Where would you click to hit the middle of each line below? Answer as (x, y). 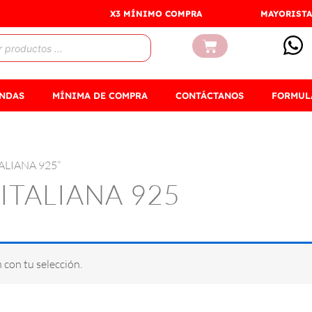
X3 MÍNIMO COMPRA (156, 14)
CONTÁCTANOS (210, 95)
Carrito (225, 45)
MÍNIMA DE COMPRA (100, 95)
